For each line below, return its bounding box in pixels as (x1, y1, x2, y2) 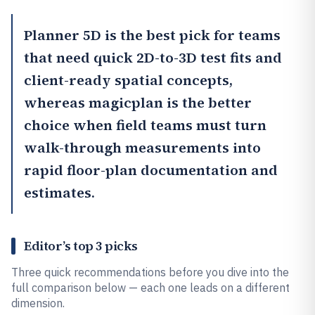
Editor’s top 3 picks (24, 237, 138, 255)
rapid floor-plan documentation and (24, 160, 278, 180)
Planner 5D (24, 25, 101, 45)
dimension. (11, 296, 65, 310)
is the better (163, 93, 252, 112)
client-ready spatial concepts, (24, 70, 233, 90)
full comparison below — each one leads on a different (11, 281, 290, 295)
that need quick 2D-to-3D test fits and (24, 48, 282, 67)
